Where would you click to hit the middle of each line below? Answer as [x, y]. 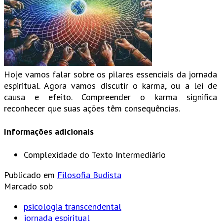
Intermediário [141, 155]
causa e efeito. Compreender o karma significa [110, 97]
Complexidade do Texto [68, 155]
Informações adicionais [49, 132]
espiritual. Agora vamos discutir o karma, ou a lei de [110, 86]
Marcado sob [28, 186]
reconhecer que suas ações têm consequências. [92, 109]
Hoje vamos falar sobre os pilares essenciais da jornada [110, 74]
